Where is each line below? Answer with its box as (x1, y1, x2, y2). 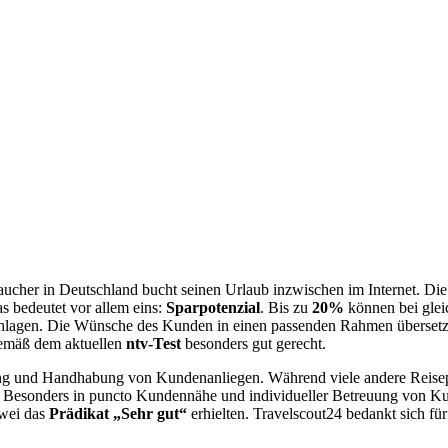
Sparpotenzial (166, 298, 260, 316)
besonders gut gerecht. (181, 334, 326, 352)
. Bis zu (260, 298, 312, 316)
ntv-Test (126, 334, 181, 352)
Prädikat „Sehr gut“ (49, 404, 187, 422)
